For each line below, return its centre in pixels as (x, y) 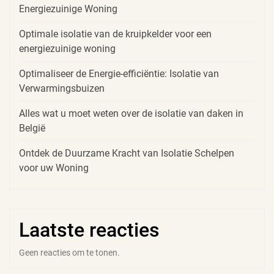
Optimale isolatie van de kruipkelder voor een (115, 34)
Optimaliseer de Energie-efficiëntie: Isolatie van (119, 73)
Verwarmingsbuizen (62, 88)
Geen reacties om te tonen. (69, 252)
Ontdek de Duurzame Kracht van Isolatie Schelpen (127, 153)
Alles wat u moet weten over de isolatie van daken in (131, 113)
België (32, 128)
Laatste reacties (89, 230)
